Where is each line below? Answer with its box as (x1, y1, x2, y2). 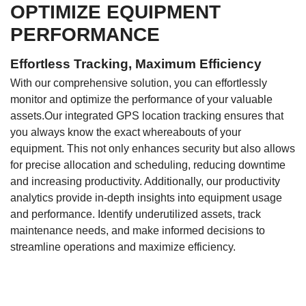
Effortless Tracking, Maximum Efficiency (10, 57, 262, 72)
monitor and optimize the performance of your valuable (10, 94, 273, 106)
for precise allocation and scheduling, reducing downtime (10, 159, 286, 171)
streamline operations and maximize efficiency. (10, 241, 236, 253)
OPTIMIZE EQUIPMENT (10, 1, 221, 23)
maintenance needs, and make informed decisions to (10, 225, 265, 237)
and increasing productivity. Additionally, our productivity (10, 176, 280, 188)
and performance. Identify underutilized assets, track (10, 208, 261, 221)
